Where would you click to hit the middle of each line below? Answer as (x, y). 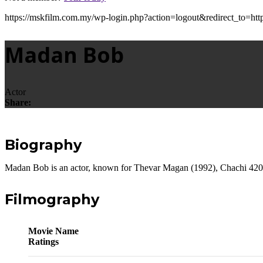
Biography (43, 145)
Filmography (52, 200)
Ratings (43, 242)
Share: (18, 103)
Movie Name (53, 231)
